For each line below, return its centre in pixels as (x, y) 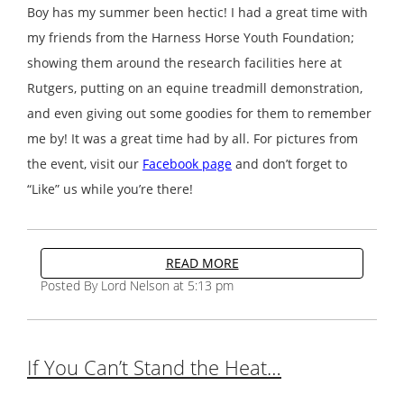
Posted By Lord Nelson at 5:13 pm (137, 285)
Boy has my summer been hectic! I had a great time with (197, 12)
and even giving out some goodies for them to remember (199, 113)
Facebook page (187, 163)
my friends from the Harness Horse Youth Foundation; (191, 37)
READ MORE (202, 262)
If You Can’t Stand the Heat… (154, 367)
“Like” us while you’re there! (110, 188)
